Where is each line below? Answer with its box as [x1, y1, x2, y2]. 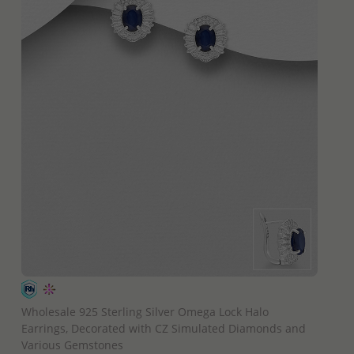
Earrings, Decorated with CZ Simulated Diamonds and [21, 320, 306, 336]
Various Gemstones [21, 337, 123, 352]
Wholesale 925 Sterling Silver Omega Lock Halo [21, 303, 269, 319]
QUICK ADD [142, 282, 196, 297]
